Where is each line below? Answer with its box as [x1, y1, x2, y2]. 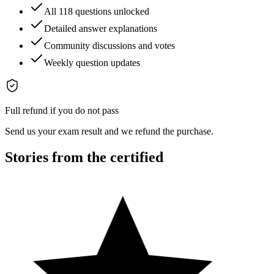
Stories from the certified [5, 149, 163, 166]
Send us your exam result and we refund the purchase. [5, 126, 213, 137]
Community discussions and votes [44, 40, 175, 51]
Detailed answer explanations [44, 23, 157, 34]
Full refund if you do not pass [5, 105, 119, 116]
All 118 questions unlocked [44, 6, 149, 17]
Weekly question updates [44, 57, 140, 68]
